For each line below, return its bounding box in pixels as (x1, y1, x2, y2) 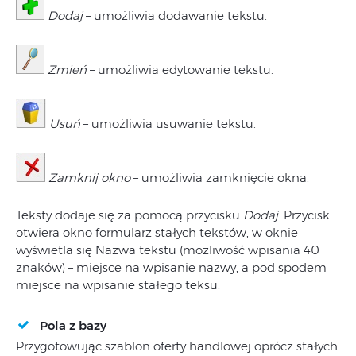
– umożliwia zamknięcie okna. (130, 169, 309, 185)
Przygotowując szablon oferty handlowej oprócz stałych (16, 338, 338, 354)
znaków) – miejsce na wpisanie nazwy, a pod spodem (16, 259, 327, 275)
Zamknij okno (48, 169, 130, 185)
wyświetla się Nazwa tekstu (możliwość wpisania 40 (16, 242, 319, 257)
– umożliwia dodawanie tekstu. (83, 7, 267, 23)
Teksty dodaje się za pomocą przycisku (16, 207, 243, 222)
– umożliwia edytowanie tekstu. (87, 61, 273, 77)
